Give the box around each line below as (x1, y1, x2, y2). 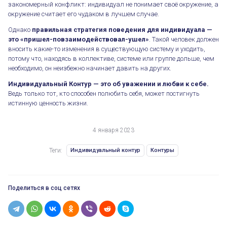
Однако (8, 25, 32, 33)
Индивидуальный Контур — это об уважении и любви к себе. (8, 80, 209, 88)
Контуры (150, 147, 174, 154)
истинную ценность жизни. (8, 99, 88, 107)
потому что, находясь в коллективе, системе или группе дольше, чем (8, 54, 214, 62)
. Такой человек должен (149, 35, 219, 43)
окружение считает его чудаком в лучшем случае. (8, 10, 159, 18)
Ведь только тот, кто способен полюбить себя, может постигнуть (8, 89, 200, 97)
